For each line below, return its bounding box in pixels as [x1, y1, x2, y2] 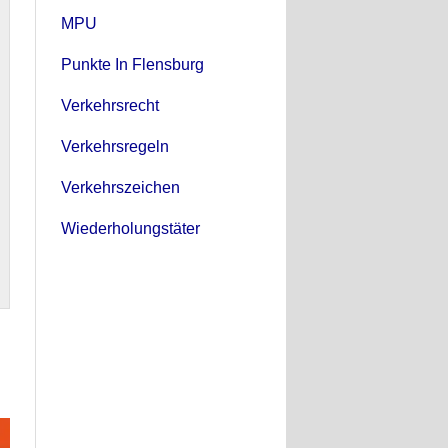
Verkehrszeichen [61, 178, 180, 196]
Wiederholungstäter [61, 219, 200, 237]
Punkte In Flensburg [61, 55, 204, 73]
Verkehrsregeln [61, 137, 169, 155]
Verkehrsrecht [61, 96, 159, 114]
